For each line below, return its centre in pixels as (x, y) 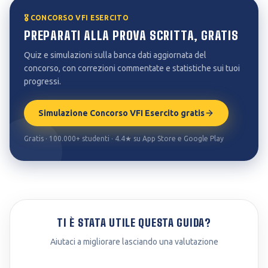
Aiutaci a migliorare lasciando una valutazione (134, 242)
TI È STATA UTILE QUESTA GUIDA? (134, 223)
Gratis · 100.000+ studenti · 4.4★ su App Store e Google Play (124, 138)
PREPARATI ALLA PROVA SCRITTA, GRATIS (131, 35)
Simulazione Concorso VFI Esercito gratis (121, 113)
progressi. (42, 81)
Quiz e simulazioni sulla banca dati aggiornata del (115, 55)
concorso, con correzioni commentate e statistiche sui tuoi (132, 68)
